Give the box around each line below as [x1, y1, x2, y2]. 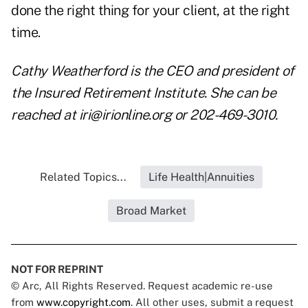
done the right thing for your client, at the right [11, 2, 289, 19]
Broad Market [116, 204, 186, 218]
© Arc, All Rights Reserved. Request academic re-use [11, 280, 273, 292]
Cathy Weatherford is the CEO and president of [11, 63, 294, 80]
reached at [11, 107, 79, 124]
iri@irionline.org [78, 107, 171, 124]
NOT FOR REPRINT [11, 263, 103, 276]
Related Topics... [40, 170, 126, 184]
